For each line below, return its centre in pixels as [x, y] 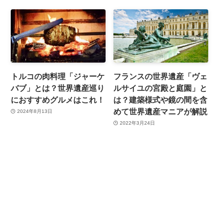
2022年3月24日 [137, 123]
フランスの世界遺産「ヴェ [161, 76]
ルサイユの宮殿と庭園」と [161, 88]
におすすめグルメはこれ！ [58, 99]
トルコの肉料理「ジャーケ [58, 76]
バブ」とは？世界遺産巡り [58, 88]
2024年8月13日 [34, 111]
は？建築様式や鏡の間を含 [161, 99]
